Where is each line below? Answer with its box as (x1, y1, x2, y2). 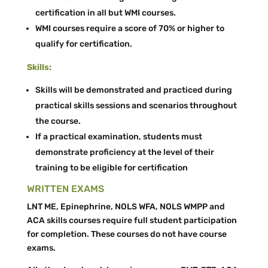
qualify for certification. (35, 39, 132, 49)
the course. (35, 116, 81, 126)
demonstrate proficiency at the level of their (35, 147, 214, 157)
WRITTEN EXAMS (26, 183, 104, 194)
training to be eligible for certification (35, 163, 188, 173)
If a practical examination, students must (35, 132, 202, 142)
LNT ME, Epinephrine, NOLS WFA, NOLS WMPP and (26, 202, 225, 212)
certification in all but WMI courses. (35, 8, 176, 18)
